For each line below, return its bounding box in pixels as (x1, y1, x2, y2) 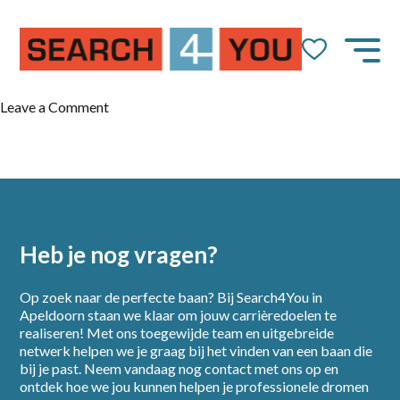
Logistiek (108, 115, 165, 132)
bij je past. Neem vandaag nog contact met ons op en (20, 360, 339, 377)
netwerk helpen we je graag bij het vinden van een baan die (20, 342, 373, 359)
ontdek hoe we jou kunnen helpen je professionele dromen (20, 378, 370, 395)
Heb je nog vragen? (20, 240, 219, 270)
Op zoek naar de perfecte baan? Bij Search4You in (20, 288, 323, 305)
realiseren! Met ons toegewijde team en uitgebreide (20, 324, 335, 341)
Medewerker (108, 133, 188, 150)
